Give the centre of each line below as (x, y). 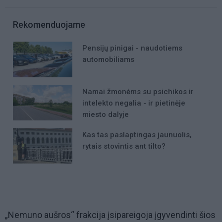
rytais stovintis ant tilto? (124, 146)
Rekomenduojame (49, 25)
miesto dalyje (106, 114)
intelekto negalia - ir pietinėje (134, 103)
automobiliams (108, 60)
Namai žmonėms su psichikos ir (138, 91)
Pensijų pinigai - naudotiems (132, 48)
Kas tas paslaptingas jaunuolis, (137, 135)
